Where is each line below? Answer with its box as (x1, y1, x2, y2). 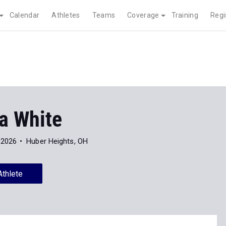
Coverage (127, 11, 159, 19)
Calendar (9, 11, 40, 19)
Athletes (51, 11, 80, 19)
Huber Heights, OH (26, 137, 88, 146)
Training (171, 11, 198, 19)
